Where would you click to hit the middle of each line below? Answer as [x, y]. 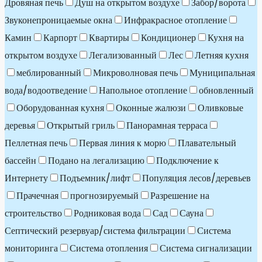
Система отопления [109, 248]
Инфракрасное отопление [175, 20]
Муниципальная [222, 73]
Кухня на [226, 38]
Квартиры [109, 38]
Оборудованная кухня [60, 108]
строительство [33, 213]
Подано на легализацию [96, 161]
